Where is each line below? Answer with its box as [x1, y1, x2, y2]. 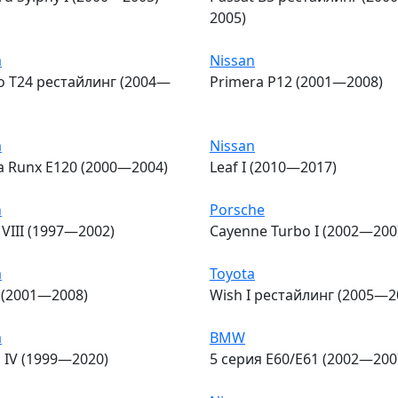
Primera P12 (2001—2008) [210, 71, 383, 92]
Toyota [210, 263, 255, 283]
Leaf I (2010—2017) [210, 156, 337, 177]
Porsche [210, 199, 265, 219]
